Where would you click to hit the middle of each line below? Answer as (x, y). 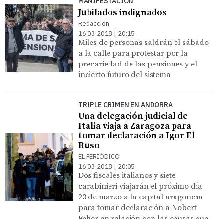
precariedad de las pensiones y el (138, 64)
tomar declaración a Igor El (136, 135)
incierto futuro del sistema (124, 75)
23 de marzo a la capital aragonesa (141, 197)
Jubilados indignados (122, 12)
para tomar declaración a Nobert (137, 208)
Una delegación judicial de (133, 116)
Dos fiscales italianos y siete (127, 175)
